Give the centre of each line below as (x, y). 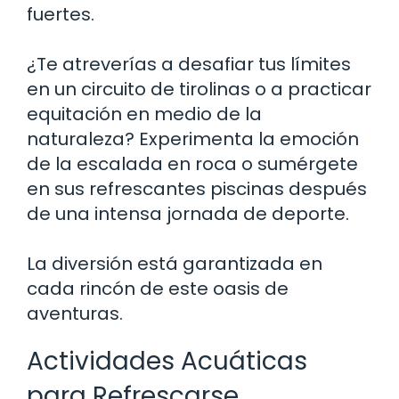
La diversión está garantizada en (175, 263)
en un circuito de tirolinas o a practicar (199, 89)
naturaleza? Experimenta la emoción (193, 138)
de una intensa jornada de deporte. (188, 213)
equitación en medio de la (144, 114)
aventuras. (75, 313)
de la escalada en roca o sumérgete (192, 163)
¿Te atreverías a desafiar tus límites (189, 64)
